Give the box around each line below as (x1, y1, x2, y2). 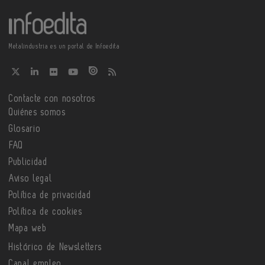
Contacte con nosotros (9, 94, 96, 104)
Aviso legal (9, 174, 53, 184)
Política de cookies (9, 207, 83, 217)
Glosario (9, 124, 41, 134)
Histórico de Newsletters (9, 243, 102, 253)
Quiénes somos (9, 108, 66, 118)
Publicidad (9, 157, 48, 167)
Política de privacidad (9, 190, 92, 201)
